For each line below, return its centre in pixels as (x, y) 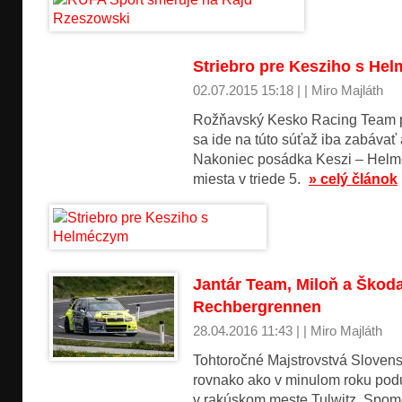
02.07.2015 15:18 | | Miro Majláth (288, 91)
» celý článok (353, 179)
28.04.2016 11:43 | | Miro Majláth (288, 331)
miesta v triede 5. (249, 179)
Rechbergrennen (257, 306)
